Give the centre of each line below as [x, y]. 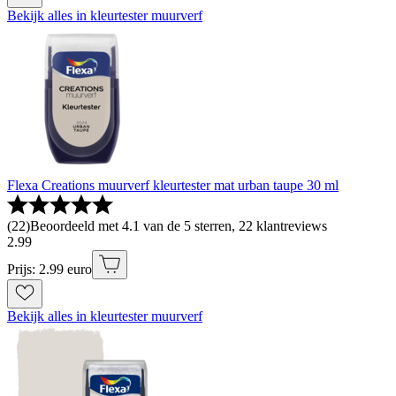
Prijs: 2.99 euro [49, 270]
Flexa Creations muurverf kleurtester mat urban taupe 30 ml [173, 186]
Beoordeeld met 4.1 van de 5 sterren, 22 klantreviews [179, 226]
